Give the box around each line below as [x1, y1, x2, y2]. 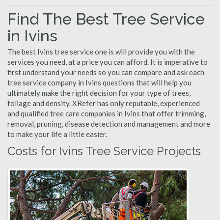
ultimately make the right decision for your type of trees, [7, 88, 191, 97]
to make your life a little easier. [7, 130, 107, 138]
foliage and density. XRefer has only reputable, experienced [7, 99, 200, 108]
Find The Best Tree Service [7, 10, 205, 28]
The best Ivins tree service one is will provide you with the [7, 47, 195, 56]
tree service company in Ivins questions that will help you [7, 78, 192, 87]
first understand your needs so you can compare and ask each [7, 68, 204, 77]
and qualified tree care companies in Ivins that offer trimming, [7, 109, 206, 118]
